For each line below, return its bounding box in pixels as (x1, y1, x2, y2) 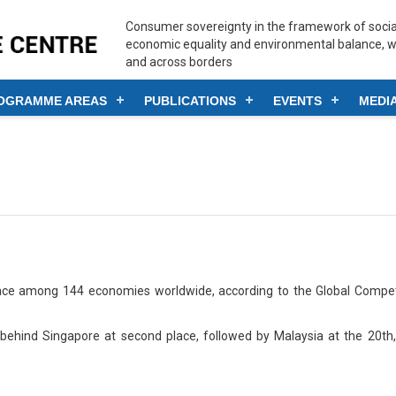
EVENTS (273, 94, 322, 108)
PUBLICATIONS (144, 94, 236, 108)
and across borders (125, 55, 232, 69)
